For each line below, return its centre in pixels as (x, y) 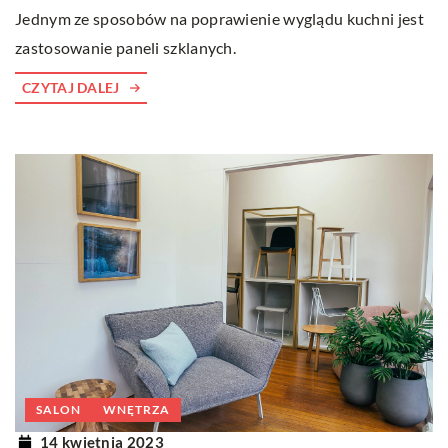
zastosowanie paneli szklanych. (126, 47)
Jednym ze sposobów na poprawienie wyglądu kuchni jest (219, 18)
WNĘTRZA (136, 410)
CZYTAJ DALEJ (71, 87)
